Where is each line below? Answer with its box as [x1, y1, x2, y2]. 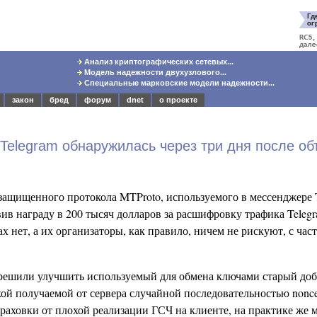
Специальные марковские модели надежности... [82, 79, 275, 87]
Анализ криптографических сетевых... [82, 57, 234, 66]
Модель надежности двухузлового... [82, 68, 227, 76]
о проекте [159, 96, 197, 104]
